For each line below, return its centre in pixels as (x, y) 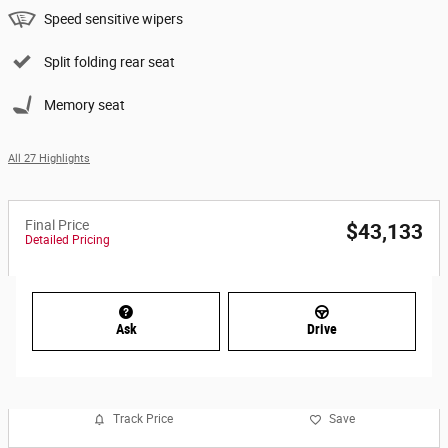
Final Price (57, 225)
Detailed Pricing (67, 240)
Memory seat (84, 105)
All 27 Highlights (49, 159)
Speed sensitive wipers (113, 19)
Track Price (143, 419)
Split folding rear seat (109, 62)
